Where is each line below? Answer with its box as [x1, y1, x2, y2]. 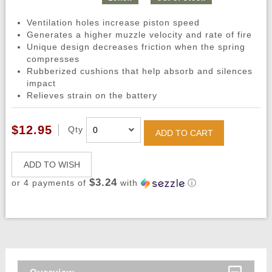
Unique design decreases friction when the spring [26, 42, 245, 52]
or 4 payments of [11, 178, 89, 188]
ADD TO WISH [23, 160, 80, 170]
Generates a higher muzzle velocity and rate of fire [26, 30, 252, 40]
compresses [26, 54, 80, 64]
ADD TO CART [155, 128, 213, 138]
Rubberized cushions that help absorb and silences [26, 66, 253, 76]
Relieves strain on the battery [26, 90, 157, 101]
